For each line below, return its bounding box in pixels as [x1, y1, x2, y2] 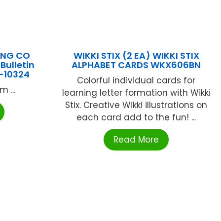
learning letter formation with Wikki [62, 86, 211, 99]
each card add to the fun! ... [76, 111, 196, 123]
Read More [113, 133, 159, 146]
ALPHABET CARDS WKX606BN [72, 58, 201, 71]
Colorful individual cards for [77, 74, 196, 86]
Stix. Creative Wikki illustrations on [65, 99, 208, 111]
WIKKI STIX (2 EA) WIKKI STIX [73, 49, 199, 62]
